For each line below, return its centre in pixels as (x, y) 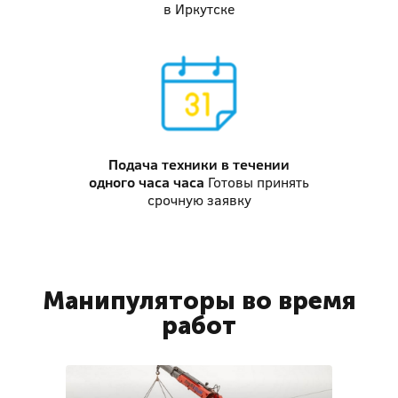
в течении (254, 164)
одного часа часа (147, 182)
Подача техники (163, 164)
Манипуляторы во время (199, 301)
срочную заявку (199, 200)
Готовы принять (259, 182)
